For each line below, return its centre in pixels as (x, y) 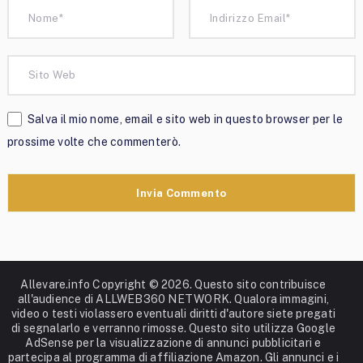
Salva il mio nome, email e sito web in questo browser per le (185, 119)
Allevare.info (56, 284)
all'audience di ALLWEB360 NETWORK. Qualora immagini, (173, 299)
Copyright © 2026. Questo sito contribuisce (208, 284)
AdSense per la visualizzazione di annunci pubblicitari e (173, 342)
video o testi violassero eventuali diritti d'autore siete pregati (173, 313)
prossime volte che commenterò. (94, 141)
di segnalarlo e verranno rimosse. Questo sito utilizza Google (173, 328)
